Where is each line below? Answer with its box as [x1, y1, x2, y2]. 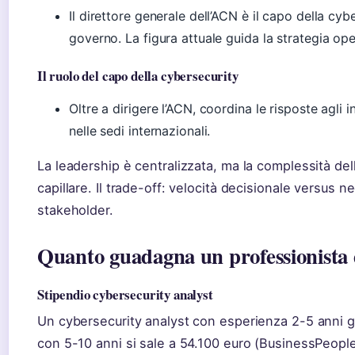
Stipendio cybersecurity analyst [37, 284, 213, 305]
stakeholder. [37, 202, 113, 219]
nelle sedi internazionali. [69, 123, 211, 139]
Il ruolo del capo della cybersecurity [37, 66, 239, 86]
